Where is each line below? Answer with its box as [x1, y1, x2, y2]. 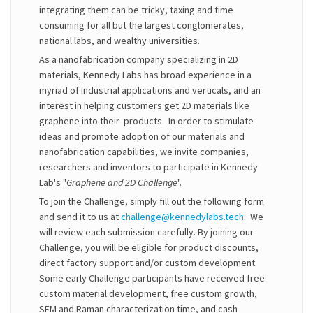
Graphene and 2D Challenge [66, 176, 177, 189]
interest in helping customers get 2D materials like [39, 99, 249, 112]
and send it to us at [39, 210, 121, 223]
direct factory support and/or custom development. [39, 256, 257, 269]
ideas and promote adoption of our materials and [39, 130, 245, 143]
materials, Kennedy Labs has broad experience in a [39, 68, 252, 81]
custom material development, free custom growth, [39, 287, 257, 300]
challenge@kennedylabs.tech [121, 210, 244, 223]
